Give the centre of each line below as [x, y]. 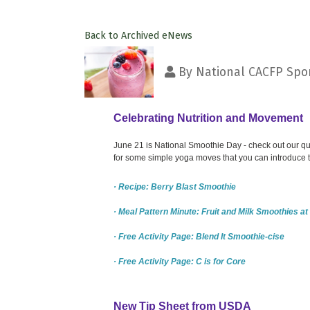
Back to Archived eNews [138, 35]
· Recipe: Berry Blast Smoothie [175, 186]
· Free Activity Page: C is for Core [180, 261]
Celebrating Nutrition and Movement [208, 118]
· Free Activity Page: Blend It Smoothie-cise [199, 236]
